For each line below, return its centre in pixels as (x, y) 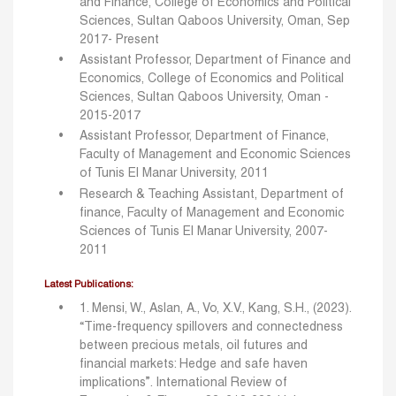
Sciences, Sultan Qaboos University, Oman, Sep (215, 21)
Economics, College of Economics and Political (212, 80)
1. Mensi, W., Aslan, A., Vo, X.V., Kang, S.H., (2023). (215, 308)
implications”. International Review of (183, 383)
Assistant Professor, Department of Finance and (215, 61)
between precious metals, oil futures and (194, 346)
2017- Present (119, 40)
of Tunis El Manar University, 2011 (174, 174)
